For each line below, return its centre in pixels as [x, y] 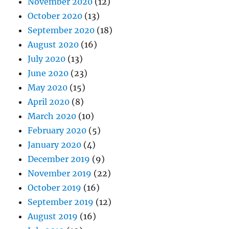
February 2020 [57, 130]
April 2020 [49, 101]
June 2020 [48, 73]
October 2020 [55, 16]
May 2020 [48, 87]
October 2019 [55, 187]
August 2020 [53, 44]
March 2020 [52, 116]
